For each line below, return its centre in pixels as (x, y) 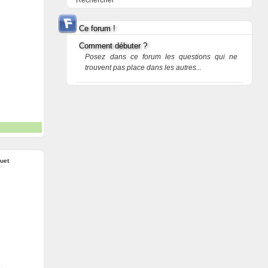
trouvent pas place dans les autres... (144, 68)
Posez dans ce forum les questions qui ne (162, 57)
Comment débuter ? (113, 46)
